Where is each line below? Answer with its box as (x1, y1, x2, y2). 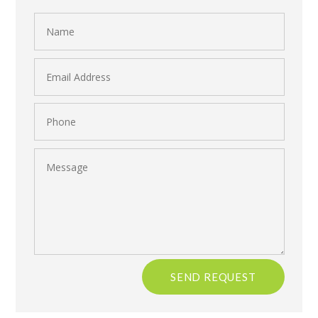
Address (33, 71, 77, 85)
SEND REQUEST (170, 270, 256, 283)
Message (33, 148, 81, 163)
